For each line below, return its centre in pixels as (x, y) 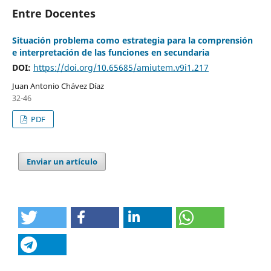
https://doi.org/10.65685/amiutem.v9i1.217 (121, 67)
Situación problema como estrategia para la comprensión (132, 40)
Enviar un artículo (62, 161)
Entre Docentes (54, 13)
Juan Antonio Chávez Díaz (58, 86)
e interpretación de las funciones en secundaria (110, 52)
